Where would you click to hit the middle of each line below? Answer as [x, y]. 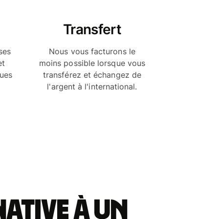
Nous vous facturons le [92, 51]
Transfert [92, 29]
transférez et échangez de [92, 75]
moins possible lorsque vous [92, 63]
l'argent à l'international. [92, 86]
